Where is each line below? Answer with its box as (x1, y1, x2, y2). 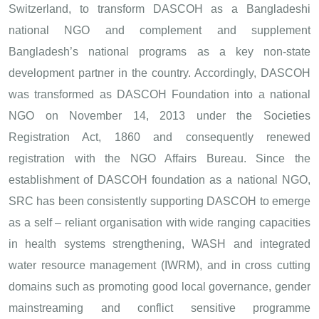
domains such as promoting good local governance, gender (9, 280, 310, 293)
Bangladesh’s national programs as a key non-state (9, 45, 310, 58)
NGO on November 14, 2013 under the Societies (9, 109, 310, 122)
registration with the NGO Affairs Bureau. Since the (9, 152, 310, 164)
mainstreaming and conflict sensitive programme (9, 301, 310, 314)
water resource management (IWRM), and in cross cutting (9, 258, 310, 271)
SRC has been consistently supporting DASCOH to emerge (9, 194, 310, 207)
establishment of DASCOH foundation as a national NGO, (9, 173, 310, 186)
